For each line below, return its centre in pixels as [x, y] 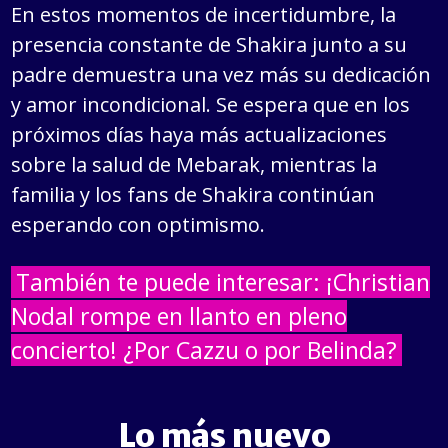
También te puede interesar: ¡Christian [223, 281]
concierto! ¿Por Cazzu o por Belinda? [204, 349]
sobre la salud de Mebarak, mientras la [194, 164]
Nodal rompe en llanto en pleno [179, 315]
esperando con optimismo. [138, 224]
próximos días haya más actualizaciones [199, 134]
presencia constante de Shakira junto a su [209, 44]
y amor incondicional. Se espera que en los [211, 104]
